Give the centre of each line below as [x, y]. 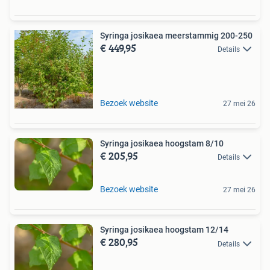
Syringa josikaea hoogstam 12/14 [164, 230]
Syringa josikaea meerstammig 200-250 [176, 35]
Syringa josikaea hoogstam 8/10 [162, 143]
